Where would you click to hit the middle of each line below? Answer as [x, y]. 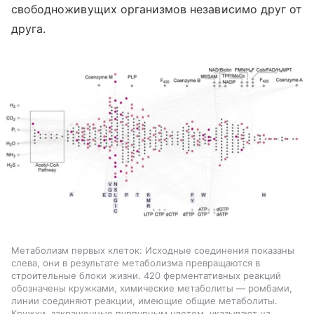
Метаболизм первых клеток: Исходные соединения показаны [153, 250]
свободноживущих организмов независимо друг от [157, 9]
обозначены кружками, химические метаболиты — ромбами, [152, 288]
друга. [29, 29]
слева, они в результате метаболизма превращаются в [136, 262]
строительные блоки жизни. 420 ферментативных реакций [146, 275]
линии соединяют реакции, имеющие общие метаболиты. [144, 300]
